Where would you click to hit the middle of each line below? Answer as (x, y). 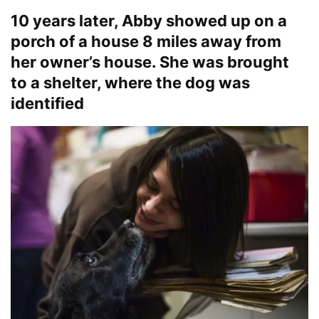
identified (47, 103)
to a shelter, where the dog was (130, 82)
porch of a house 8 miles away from (146, 41)
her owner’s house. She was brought (150, 62)
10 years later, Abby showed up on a (149, 20)
